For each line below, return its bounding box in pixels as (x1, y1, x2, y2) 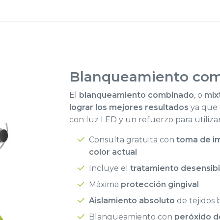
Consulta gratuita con (88, 135, 176, 145)
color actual (88, 147, 137, 157)
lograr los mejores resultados (69, 103, 189, 112)
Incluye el (88, 164, 130, 173)
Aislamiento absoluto (88, 196, 175, 206)
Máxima (88, 180, 121, 190)
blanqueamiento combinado (79, 90, 194, 100)
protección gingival (120, 180, 199, 190)
